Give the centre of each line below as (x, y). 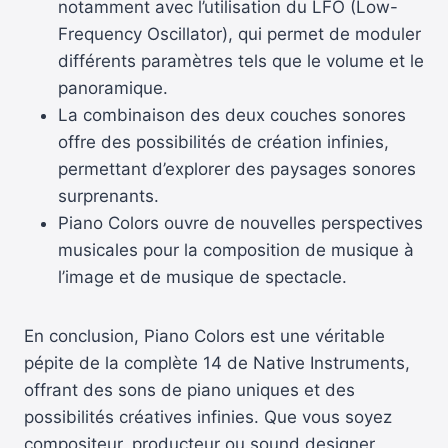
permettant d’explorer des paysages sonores (237, 168)
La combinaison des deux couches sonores (232, 114)
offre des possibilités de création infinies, (223, 141)
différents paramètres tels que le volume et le (241, 60)
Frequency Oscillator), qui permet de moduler (239, 33)
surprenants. (108, 195)
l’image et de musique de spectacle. (202, 276)
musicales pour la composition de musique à (236, 249)
